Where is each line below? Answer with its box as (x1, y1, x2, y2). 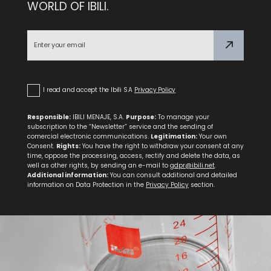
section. (189, 180, 215, 190)
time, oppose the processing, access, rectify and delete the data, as (27, 151, 240, 161)
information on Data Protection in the (27, 180, 146, 190)
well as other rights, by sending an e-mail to (27, 161, 170, 171)
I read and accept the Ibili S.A (43, 85, 134, 95)
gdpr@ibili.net (170, 161, 215, 171)
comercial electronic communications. (27, 132, 151, 142)
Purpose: (126, 113, 156, 122)
